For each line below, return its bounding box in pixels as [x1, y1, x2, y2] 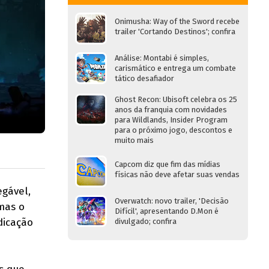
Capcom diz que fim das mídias [115, 160, 220, 169]
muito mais [115, 136, 154, 145]
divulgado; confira [115, 217, 177, 226]
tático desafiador [115, 74, 174, 83]
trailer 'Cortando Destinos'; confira [115, 27, 235, 36]
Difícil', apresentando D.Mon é [115, 207, 219, 216]
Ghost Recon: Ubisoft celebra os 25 [115, 95, 237, 104]
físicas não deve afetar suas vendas [115, 170, 240, 179]
